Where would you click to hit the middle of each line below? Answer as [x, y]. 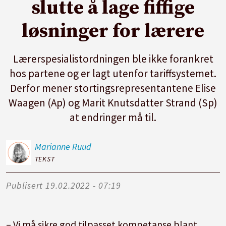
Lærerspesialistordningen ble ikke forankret [113, 59]
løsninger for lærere [113, 31]
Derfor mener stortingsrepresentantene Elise [113, 88]
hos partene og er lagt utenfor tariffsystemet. [113, 73]
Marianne [52, 146]
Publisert [25, 186]
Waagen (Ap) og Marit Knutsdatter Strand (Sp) [113, 102]
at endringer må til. [113, 117]
